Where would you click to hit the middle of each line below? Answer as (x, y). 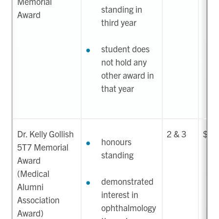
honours (116, 142)
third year (119, 22)
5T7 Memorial (43, 147)
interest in (120, 195)
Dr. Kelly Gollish (45, 134)
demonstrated (127, 181)
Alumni (30, 187)
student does (125, 49)
